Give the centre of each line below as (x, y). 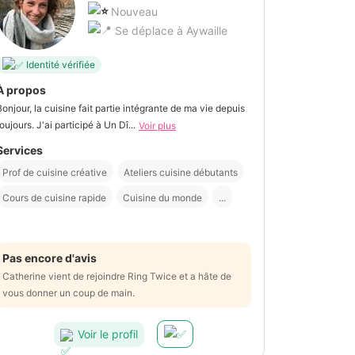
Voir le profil (108, 334)
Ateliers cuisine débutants (181, 173)
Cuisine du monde (162, 198)
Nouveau (134, 11)
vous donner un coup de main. (69, 293)
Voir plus (157, 126)
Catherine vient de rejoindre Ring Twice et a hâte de (117, 277)
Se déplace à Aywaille (170, 30)
